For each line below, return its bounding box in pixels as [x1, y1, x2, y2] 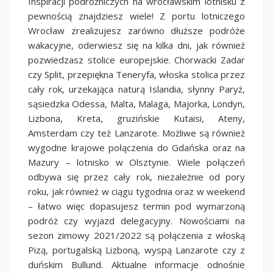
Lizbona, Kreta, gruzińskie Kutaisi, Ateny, [28, 112, 245, 124]
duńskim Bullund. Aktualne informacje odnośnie [28, 258, 245, 271]
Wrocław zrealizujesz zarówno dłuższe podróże [28, 24, 245, 37]
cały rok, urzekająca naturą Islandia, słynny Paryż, [28, 82, 245, 95]
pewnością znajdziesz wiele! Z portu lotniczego [28, 9, 245, 22]
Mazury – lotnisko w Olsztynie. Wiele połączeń [28, 155, 245, 168]
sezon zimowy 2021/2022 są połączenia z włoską [28, 229, 245, 241]
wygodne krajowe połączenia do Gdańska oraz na [28, 141, 245, 154]
